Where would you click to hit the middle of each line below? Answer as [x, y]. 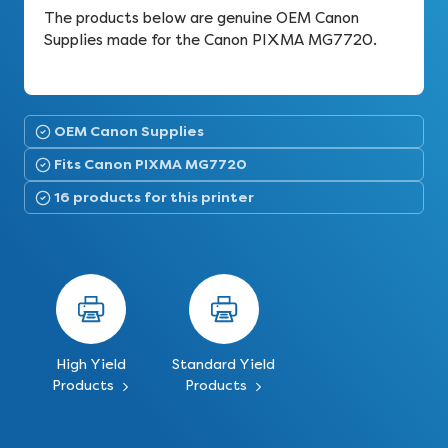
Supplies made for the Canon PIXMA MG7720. [210, 40]
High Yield [90, 364]
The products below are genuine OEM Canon [201, 18]
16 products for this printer [154, 197]
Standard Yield [224, 364]
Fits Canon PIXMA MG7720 [150, 164]
